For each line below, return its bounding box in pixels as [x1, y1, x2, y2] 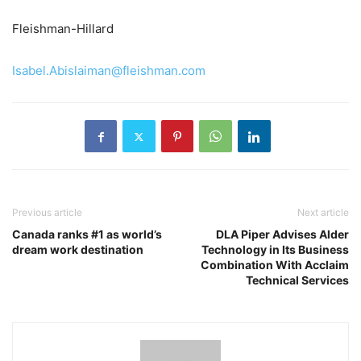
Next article [297, 206, 349, 219]
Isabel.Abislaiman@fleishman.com [12, 63, 205, 79]
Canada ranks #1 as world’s [12, 227, 162, 242]
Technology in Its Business [201, 243, 349, 257]
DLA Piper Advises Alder [216, 227, 349, 242]
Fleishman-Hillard [12, 21, 114, 37]
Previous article [12, 206, 82, 219]
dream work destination [12, 243, 143, 257]
